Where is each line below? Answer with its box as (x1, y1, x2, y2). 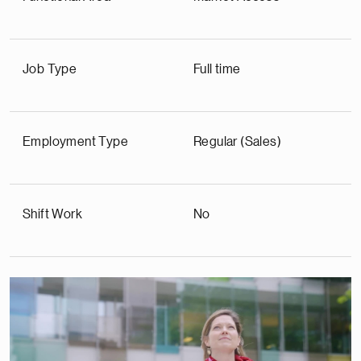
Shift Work (23, 208, 82, 221)
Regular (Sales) (193, 135, 281, 148)
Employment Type (23, 135, 128, 148)
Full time (193, 63, 241, 76)
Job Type (23, 63, 77, 76)
